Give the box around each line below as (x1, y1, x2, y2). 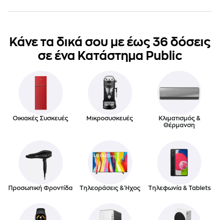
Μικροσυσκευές (86, 115, 134, 121)
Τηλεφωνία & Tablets (148, 185, 211, 191)
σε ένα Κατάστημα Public (38, 50, 182, 62)
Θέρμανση (164, 122, 195, 128)
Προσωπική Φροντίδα (8, 185, 73, 191)
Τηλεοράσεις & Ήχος (79, 185, 140, 191)
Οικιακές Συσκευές (13, 115, 69, 121)
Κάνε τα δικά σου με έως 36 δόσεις (9, 36, 211, 48)
